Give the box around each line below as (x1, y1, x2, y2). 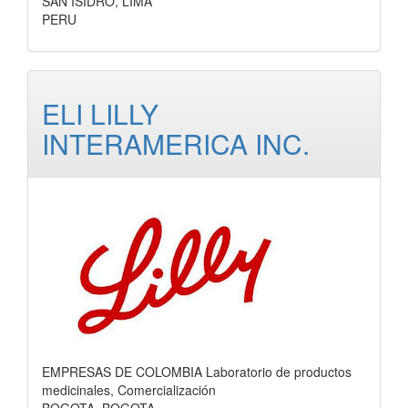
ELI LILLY (42, 94, 158, 133)
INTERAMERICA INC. (42, 124, 310, 163)
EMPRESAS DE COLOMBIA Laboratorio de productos (42, 362, 352, 381)
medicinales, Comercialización (42, 381, 216, 399)
